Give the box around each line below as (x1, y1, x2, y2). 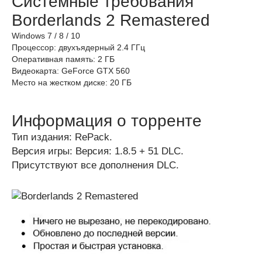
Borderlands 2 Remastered (12, 11, 210, 29)
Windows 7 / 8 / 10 (12, 31, 80, 40)
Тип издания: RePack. (12, 132, 112, 143)
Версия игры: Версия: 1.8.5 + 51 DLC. (12, 146, 184, 157)
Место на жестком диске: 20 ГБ (12, 78, 132, 87)
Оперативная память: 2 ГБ (12, 54, 115, 64)
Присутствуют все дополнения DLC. (12, 160, 179, 171)
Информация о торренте (12, 112, 202, 130)
